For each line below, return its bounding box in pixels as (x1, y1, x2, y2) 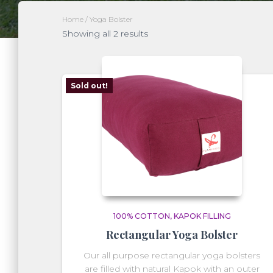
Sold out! (71, 81, 108, 90)
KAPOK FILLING (173, 211, 231, 221)
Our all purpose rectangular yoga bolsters (83, 250, 260, 261)
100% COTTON (113, 211, 170, 221)
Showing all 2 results (62, 28, 148, 39)
